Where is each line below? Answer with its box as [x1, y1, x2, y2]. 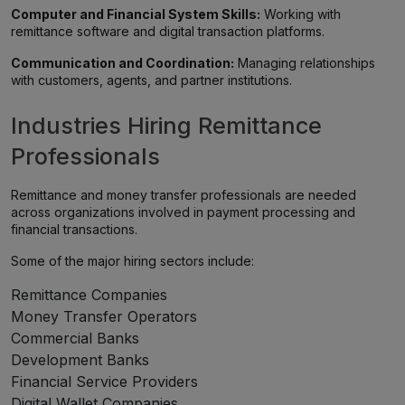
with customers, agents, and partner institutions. [11, 72, 292, 88]
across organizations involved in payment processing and [11, 204, 355, 220]
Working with [260, 6, 341, 22]
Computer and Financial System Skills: [11, 6, 260, 22]
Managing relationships [234, 55, 375, 71]
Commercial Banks [11, 329, 139, 347]
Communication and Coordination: [11, 55, 234, 71]
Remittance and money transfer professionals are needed [11, 187, 356, 202]
